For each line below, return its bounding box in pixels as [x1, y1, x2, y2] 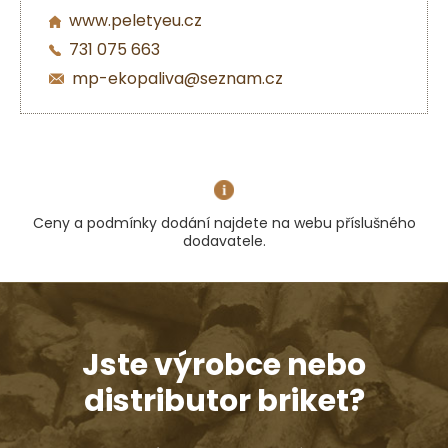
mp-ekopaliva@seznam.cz [72, 66, 283, 90]
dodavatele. [182, 231, 266, 252]
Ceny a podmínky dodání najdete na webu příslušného [32, 213, 416, 234]
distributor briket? [83, 380, 365, 423]
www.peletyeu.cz [69, 9, 202, 33]
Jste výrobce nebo [82, 344, 366, 387]
